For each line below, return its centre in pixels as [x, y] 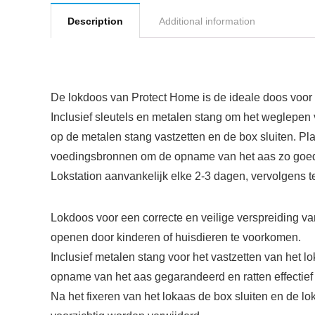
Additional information [207, 21]
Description [95, 21]
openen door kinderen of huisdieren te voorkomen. [176, 237]
